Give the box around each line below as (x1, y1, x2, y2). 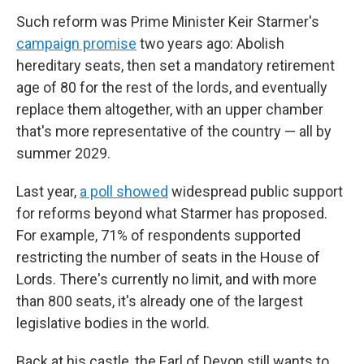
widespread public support (168, 183, 343, 201)
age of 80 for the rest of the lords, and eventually (16, 79, 327, 97)
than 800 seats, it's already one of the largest (16, 292, 303, 310)
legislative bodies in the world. (16, 314, 210, 332)
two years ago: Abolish (136, 35, 284, 53)
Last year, (16, 183, 80, 201)
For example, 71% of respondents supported (16, 227, 301, 245)
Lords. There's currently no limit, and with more (16, 271, 317, 288)
